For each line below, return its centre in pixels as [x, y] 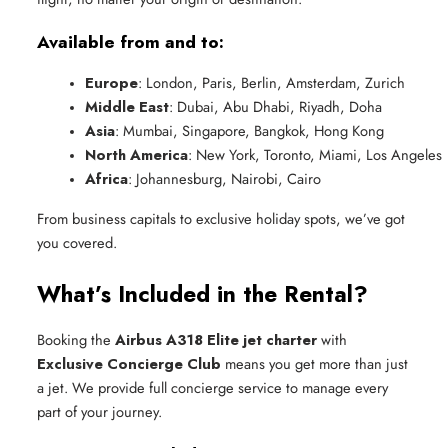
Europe [111, 82]
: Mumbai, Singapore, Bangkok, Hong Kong [249, 130]
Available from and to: [130, 41]
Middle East [127, 106]
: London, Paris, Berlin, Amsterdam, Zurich [271, 82]
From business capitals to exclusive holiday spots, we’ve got [221, 218]
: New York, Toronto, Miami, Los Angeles [315, 154]
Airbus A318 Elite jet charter [216, 339]
